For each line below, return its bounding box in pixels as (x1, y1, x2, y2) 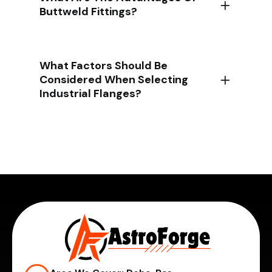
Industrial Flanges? (39, 86, 141, 101)
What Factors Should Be (39, 58, 168, 73)
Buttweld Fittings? (39, 4, 137, 19)
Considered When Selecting (39, 72, 188, 87)
